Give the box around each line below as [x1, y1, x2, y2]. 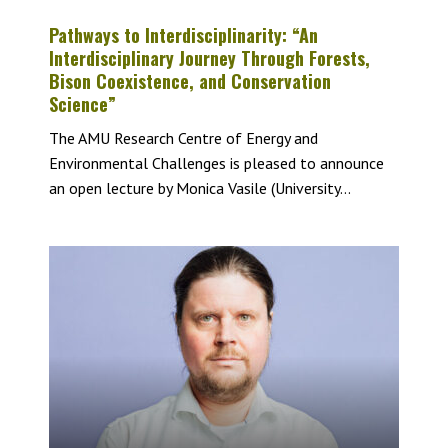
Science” [49, 90, 116, 117]
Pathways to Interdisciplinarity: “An [49, 21, 318, 48]
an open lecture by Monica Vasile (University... [49, 177, 351, 198]
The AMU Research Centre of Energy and [49, 127, 318, 148]
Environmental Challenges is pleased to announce [49, 152, 384, 173]
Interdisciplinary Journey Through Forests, [49, 44, 370, 71]
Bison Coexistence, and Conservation [49, 67, 331, 94]
